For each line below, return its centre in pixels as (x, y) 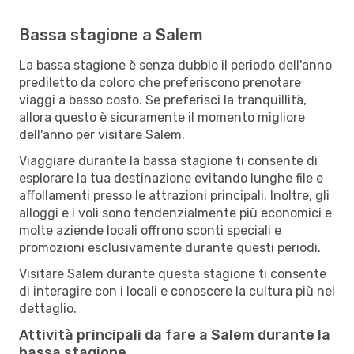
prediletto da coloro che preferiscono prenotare (160, 82)
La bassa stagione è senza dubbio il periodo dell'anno (175, 65)
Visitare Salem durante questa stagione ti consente (173, 273)
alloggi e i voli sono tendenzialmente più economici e (175, 213)
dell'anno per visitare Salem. (102, 134)
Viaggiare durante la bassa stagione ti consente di (168, 160)
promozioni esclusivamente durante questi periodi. (170, 247)
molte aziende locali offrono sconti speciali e (150, 230)
